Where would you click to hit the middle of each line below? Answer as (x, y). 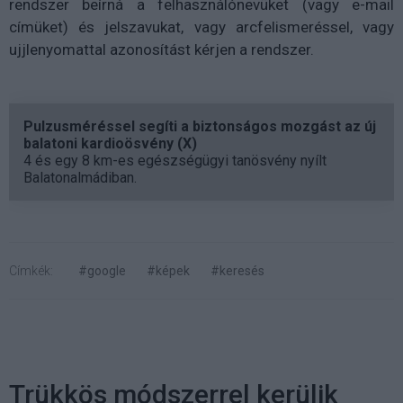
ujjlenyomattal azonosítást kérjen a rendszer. (161, 49)
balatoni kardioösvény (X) (110, 143)
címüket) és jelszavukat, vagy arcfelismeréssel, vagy (201, 27)
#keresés (237, 270)
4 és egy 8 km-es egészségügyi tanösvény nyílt (175, 160)
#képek (168, 270)
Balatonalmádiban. (80, 177)
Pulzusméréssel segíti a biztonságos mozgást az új (200, 126)
